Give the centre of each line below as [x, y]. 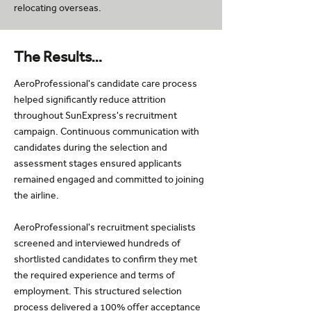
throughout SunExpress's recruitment [95, 116]
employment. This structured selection [98, 291]
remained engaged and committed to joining [109, 179]
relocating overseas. [58, 8]
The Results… [58, 57]
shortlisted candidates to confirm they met [106, 259]
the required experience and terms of [94, 275]
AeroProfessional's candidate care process [106, 84]
